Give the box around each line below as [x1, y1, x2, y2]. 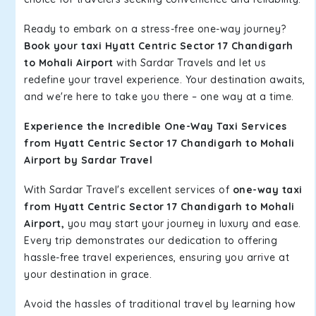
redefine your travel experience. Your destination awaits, [24, 73, 305, 86]
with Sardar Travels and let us [113, 56, 266, 69]
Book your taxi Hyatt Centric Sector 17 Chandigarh [24, 39, 293, 52]
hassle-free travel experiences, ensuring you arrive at [24, 251, 289, 264]
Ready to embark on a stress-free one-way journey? [24, 23, 286, 35]
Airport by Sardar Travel [24, 154, 152, 166]
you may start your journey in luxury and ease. [64, 217, 301, 230]
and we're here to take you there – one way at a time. [24, 90, 294, 103]
